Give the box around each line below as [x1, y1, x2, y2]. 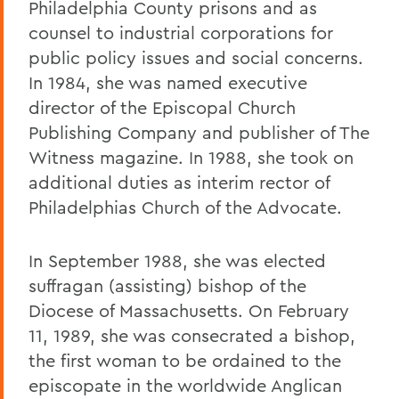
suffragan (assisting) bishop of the [28, 273, 306, 297]
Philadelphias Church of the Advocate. [28, 195, 342, 218]
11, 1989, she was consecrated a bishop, [28, 323, 355, 346]
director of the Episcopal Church [28, 95, 296, 118]
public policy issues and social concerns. [28, 45, 363, 69]
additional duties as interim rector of [28, 170, 330, 193]
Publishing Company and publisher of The [28, 120, 370, 143]
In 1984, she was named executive [28, 70, 307, 94]
